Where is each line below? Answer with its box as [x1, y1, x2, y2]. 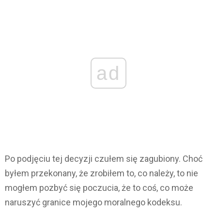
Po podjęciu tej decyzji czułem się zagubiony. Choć [5, 154, 202, 164]
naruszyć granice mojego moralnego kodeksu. [5, 197, 182, 208]
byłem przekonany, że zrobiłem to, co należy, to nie [5, 168, 198, 179]
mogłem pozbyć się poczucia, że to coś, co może [5, 183, 193, 193]
